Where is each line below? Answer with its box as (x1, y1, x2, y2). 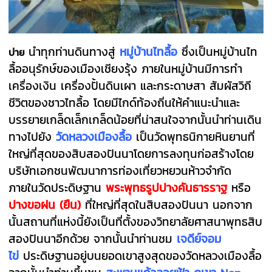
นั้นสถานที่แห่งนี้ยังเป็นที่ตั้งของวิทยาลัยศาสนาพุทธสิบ (8, 212, 263, 230)
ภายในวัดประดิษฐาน (8, 178, 106, 196)
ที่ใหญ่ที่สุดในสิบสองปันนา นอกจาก (81, 195, 253, 213)
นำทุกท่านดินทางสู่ (29, 42, 120, 60)
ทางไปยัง (8, 127, 56, 145)
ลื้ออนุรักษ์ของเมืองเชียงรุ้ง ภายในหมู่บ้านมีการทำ (8, 59, 243, 77)
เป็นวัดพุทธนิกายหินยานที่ (136, 127, 256, 145)
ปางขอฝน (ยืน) (8, 195, 81, 213)
